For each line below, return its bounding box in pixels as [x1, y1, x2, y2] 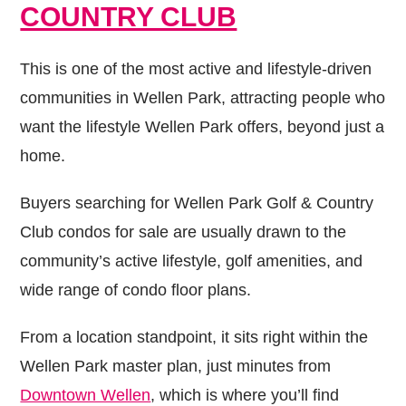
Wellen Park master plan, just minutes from [20, 356, 332, 375]
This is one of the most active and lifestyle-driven [20, 59, 372, 78]
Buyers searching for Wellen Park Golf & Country [20, 193, 374, 212]
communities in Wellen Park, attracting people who [20, 88, 386, 107]
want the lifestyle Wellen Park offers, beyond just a [20, 117, 385, 136]
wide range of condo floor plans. [20, 280, 252, 299]
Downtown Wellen [20, 385, 151, 404]
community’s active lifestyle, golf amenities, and [20, 251, 363, 270]
